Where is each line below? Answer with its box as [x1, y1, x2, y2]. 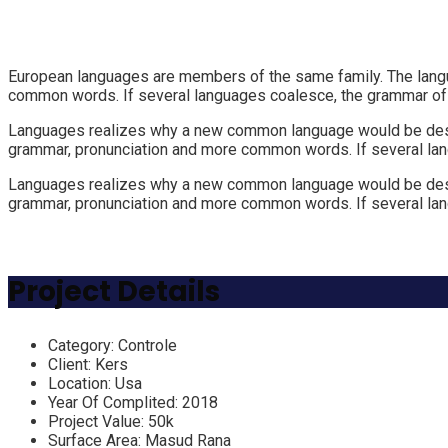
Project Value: [48, 412, 148, 431]
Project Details [8, 272, 220, 311]
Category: [48, 336, 118, 355]
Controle [118, 336, 177, 355]
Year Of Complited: [48, 393, 182, 412]
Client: [48, 355, 95, 374]
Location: [48, 374, 115, 393]
